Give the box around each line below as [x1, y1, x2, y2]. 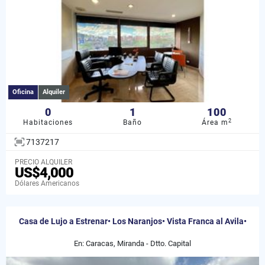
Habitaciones [23, 118, 73, 127]
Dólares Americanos [15, 179, 79, 188]
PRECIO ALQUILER [15, 157, 72, 166]
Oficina [12, 88, 34, 96]
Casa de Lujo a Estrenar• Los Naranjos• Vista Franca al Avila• [18, 216, 247, 226]
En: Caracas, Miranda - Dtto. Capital [74, 238, 191, 248]
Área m [202, 118, 229, 127]
